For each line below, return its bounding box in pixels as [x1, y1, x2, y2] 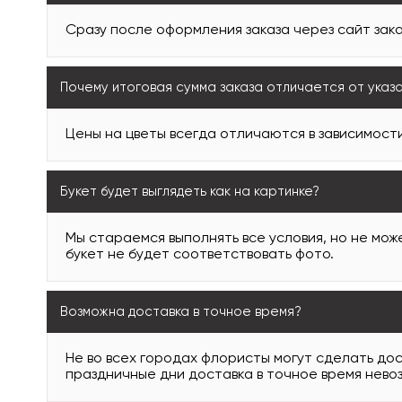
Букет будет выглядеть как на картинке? [60, 185, 319, 198]
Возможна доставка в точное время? [60, 305, 301, 319]
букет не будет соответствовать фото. [66, 248, 334, 262]
